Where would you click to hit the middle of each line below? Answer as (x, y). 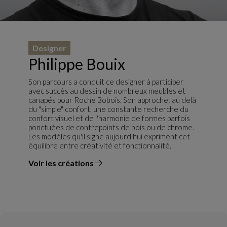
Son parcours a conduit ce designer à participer (106, 82)
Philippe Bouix (77, 64)
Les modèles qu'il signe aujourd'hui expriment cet (109, 136)
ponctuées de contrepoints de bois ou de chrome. (111, 127)
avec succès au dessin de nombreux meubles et (107, 91)
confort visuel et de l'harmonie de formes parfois (109, 118)
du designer (50, 167)
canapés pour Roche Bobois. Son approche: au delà (112, 100)
